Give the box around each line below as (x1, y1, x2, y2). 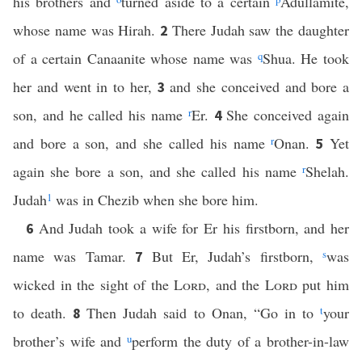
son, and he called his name (13, 105, 188, 124)
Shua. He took (262, 48, 350, 68)
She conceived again (226, 105, 350, 124)
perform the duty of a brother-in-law (131, 331, 349, 351)
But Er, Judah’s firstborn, (151, 246, 322, 266)
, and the (206, 275, 265, 294)
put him (297, 275, 350, 294)
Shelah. (305, 162, 349, 181)
